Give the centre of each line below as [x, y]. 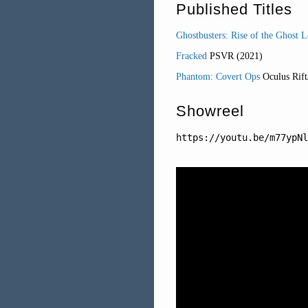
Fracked [191, 56]
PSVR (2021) [235, 56]
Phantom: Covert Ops [218, 76]
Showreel [210, 111]
